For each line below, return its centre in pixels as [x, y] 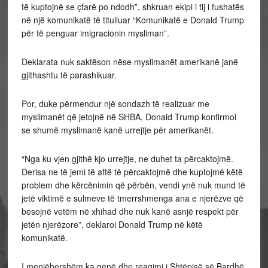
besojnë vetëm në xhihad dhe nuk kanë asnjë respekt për [130, 211]
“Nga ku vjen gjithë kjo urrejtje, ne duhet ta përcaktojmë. [127, 159]
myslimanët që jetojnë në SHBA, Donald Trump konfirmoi [129, 117]
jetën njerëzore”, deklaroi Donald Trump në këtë [112, 224]
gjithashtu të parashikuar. [69, 75]
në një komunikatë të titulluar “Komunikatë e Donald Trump [133, 20]
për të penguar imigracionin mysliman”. [95, 33]
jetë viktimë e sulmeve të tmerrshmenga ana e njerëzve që [132, 198]
